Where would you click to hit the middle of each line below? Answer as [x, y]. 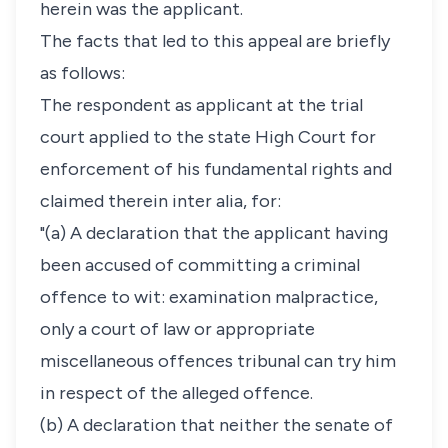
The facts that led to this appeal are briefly [215, 41]
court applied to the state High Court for [208, 137]
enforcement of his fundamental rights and [216, 169]
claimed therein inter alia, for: [160, 201]
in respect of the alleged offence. [176, 393]
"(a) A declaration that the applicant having [214, 233]
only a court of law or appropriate [177, 329]
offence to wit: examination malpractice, [209, 297]
